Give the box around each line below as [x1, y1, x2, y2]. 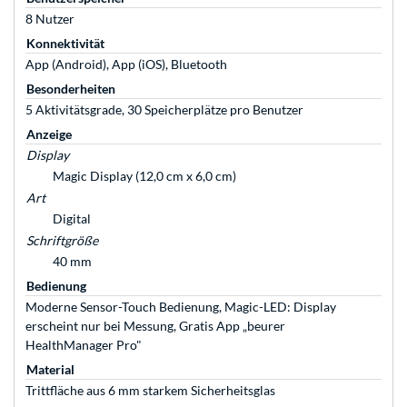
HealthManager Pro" [25, 337, 142, 353]
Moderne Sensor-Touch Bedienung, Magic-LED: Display [25, 299, 336, 315]
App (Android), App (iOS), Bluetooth [25, 56, 227, 73]
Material [26, 362, 74, 378]
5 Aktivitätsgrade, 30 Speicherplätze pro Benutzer [25, 102, 303, 118]
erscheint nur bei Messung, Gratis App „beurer [25, 318, 285, 334]
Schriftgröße [26, 233, 98, 249]
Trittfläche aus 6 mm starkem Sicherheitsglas [25, 382, 275, 399]
